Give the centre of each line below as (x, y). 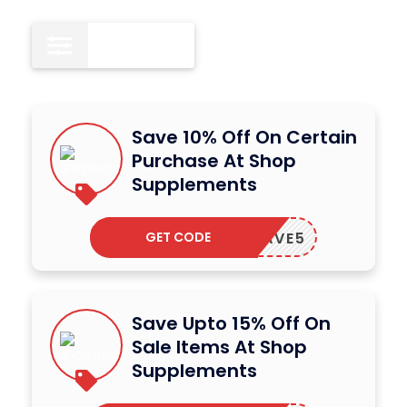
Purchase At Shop (214, 161)
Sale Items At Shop (219, 347)
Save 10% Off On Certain (244, 138)
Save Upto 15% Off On (231, 324)
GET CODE (179, 238)
